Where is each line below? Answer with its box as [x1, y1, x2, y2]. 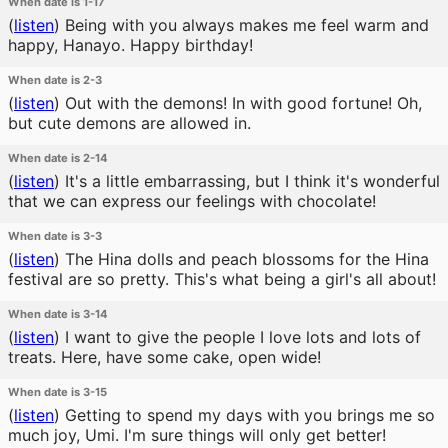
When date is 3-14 [8, 307, 108, 321]
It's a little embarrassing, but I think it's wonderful [60, 171, 440, 191]
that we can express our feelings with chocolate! [8, 191, 376, 211]
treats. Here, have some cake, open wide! [8, 347, 321, 367]
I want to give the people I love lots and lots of [60, 327, 421, 347]
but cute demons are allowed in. [8, 113, 251, 133]
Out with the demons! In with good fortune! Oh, [60, 93, 422, 113]
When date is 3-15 [8, 385, 107, 399]
